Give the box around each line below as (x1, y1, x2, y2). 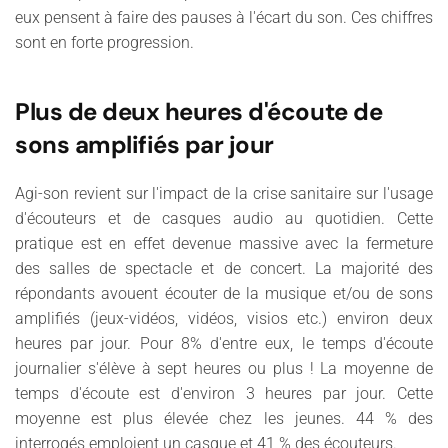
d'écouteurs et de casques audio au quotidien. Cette (15, 209, 433, 228)
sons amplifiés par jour (15, 129, 274, 160)
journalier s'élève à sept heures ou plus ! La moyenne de (15, 359, 433, 378)
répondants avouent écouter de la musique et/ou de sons (15, 284, 433, 303)
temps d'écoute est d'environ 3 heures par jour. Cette (15, 384, 433, 403)
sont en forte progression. (15, 33, 194, 52)
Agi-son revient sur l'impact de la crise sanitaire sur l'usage (15, 184, 433, 203)
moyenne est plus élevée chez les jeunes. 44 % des (15, 409, 433, 428)
